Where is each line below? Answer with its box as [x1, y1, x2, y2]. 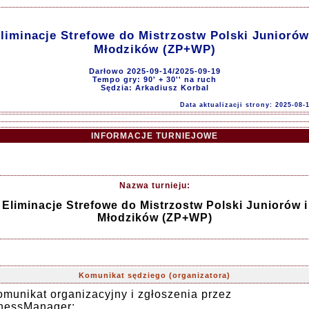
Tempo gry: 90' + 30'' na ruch [92, 74, 217, 83]
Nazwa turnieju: [119, 181, 190, 190]
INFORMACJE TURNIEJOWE [91, 131, 218, 141]
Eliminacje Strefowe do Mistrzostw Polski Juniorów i [1, 199, 308, 212]
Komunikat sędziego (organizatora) [79, 271, 230, 279]
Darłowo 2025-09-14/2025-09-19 [88, 66, 221, 75]
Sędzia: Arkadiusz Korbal [100, 83, 209, 92]
